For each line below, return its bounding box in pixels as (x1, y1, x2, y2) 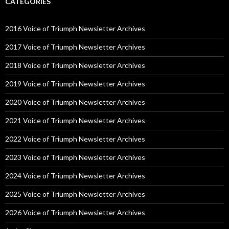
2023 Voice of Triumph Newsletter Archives (5, 153, 145, 162)
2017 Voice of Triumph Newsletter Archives (5, 42, 145, 51)
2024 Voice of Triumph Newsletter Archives (5, 171, 145, 180)
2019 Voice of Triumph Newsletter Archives (5, 79, 145, 88)
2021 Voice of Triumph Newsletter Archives (5, 116, 145, 125)
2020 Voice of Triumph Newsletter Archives (5, 98, 145, 106)
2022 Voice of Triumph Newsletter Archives (5, 134, 145, 143)
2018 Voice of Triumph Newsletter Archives (5, 61, 145, 70)
